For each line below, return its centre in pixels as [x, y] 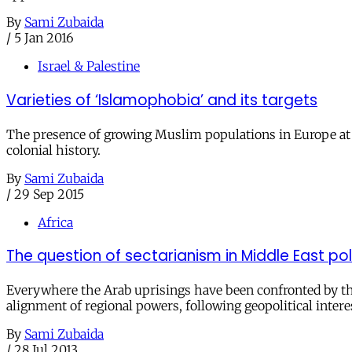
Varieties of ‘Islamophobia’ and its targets [162, 100]
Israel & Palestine [89, 66]
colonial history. [53, 150]
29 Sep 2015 [49, 194]
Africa [55, 222]
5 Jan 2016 [44, 38]
